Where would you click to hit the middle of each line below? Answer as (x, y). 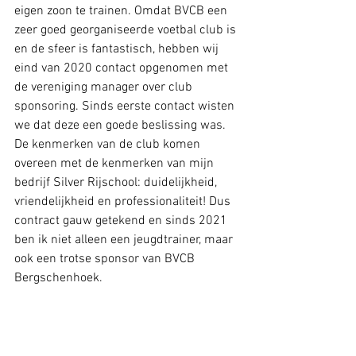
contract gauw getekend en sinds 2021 (122, 221)
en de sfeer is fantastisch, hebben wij (118, 49)
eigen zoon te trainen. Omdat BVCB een (122, 11)
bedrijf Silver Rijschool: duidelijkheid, (117, 183)
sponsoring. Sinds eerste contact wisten (126, 106)
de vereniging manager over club (105, 87)
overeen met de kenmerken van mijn (116, 164)
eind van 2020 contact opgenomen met (123, 68)
